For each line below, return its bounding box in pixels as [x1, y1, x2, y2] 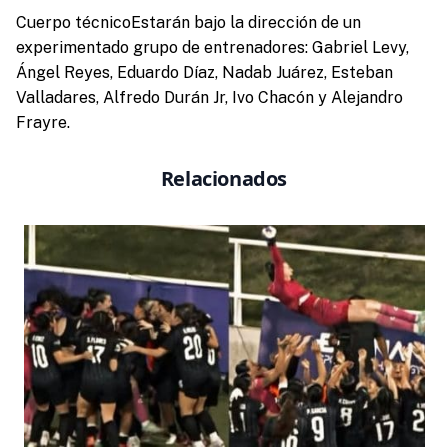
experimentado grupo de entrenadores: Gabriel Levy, [15, 37, 409, 57]
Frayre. [15, 112, 70, 132]
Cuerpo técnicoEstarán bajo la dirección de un [15, 12, 361, 32]
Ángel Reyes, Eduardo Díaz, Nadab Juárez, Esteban [15, 62, 393, 82]
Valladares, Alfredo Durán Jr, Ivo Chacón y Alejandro [15, 87, 403, 107]
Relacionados [160, 164, 288, 192]
